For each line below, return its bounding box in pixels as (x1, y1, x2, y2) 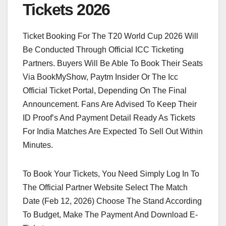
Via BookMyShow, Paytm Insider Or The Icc (23, 72, 178, 81)
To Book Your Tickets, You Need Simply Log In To (23, 169, 199, 178)
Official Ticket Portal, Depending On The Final (23, 86, 187, 95)
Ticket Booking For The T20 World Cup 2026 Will (23, 31, 198, 40)
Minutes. (23, 140, 53, 149)
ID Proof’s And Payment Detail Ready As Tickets (23, 113, 195, 122)
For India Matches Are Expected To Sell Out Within (23, 127, 203, 136)
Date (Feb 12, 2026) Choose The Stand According (23, 196, 202, 205)
